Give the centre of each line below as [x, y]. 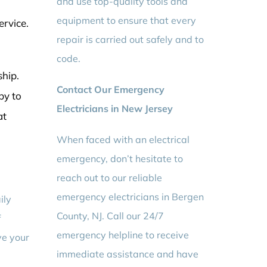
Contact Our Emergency [111, 90]
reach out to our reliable [110, 178]
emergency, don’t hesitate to [120, 159]
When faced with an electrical [123, 140]
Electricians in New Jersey [115, 109]
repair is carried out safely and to [131, 40]
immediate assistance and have [128, 254]
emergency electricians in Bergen [131, 197]
